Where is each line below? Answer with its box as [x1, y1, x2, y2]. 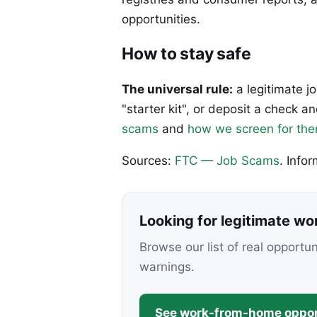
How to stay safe [122, 43, 251, 64]
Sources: [122, 153, 175, 168]
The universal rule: [122, 81, 233, 96]
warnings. [139, 259, 195, 274]
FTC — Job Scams [175, 153, 279, 168]
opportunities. [122, 11, 200, 26]
